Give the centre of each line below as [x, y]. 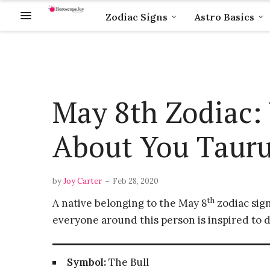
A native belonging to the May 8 [130, 203]
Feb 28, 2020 [136, 181]
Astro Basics [224, 17]
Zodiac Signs [136, 17]
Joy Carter [83, 181]
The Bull [127, 262]
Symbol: [86, 262]
